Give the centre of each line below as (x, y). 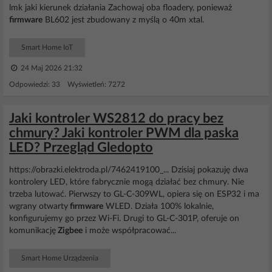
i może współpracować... (129, 231)
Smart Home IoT (47, 47)
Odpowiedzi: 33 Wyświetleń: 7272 (67, 84)
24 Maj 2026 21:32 (51, 68)
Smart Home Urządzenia (60, 258)
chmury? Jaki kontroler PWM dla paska (124, 133)
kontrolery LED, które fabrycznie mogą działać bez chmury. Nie (127, 182)
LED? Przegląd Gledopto (81, 148)
